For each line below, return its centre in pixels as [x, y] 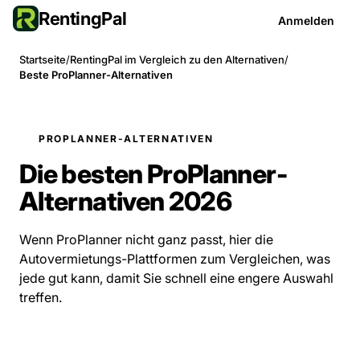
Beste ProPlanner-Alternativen [96, 75]
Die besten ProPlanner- [153, 174]
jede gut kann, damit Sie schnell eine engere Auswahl [176, 278]
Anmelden [306, 20]
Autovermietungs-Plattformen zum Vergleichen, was [175, 259]
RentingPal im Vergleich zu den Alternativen [177, 59]
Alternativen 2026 [126, 201]
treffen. [41, 297]
